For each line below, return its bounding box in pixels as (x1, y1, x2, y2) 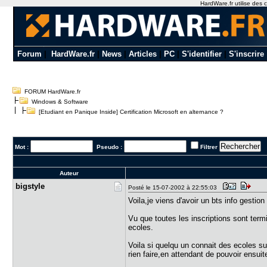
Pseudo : (93, 144, 125, 150)
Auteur (60, 170, 79, 176)
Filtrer (200, 144, 218, 150)
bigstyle (15, 182, 45, 191)
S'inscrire (228, 49, 264, 58)
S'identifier (181, 49, 222, 58)
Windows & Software (32, 98, 89, 105)
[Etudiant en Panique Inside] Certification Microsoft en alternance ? (35, 108, 224, 115)
